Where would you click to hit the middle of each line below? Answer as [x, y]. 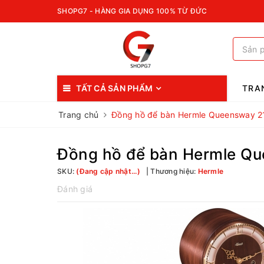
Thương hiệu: [173, 171]
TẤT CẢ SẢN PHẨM [114, 88]
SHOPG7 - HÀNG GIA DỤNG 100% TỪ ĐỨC [132, 11]
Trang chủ [79, 115]
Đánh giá [75, 189]
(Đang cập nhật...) [108, 171]
